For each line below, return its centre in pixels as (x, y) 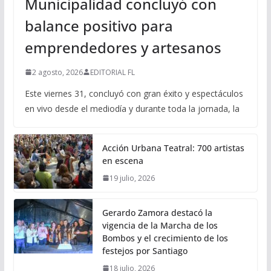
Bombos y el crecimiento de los (165, 238)
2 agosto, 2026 (57, 72)
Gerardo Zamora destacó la (157, 212)
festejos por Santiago (145, 250)
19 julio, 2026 (132, 178)
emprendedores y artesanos (123, 47)
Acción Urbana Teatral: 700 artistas (173, 148)
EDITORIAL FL (112, 72)
